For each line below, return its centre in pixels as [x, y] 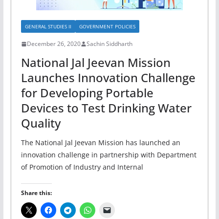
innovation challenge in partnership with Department [109, 155]
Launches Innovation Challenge [108, 78]
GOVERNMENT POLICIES [107, 27]
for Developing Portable [87, 93]
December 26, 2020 [54, 44]
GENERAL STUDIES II [48, 27]
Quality [41, 123]
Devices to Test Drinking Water [106, 108]
